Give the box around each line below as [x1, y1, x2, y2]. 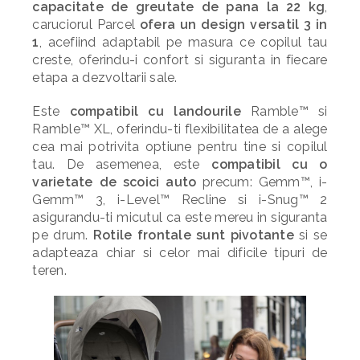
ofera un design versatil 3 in [139, 17, 328, 32]
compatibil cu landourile [69, 104, 241, 119]
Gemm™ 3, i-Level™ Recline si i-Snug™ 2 [32, 192, 328, 207]
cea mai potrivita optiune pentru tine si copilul [32, 139, 328, 154]
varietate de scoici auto [32, 174, 197, 190]
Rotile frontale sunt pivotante [92, 227, 294, 243]
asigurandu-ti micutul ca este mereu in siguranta [32, 210, 328, 225]
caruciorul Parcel [32, 17, 140, 32]
